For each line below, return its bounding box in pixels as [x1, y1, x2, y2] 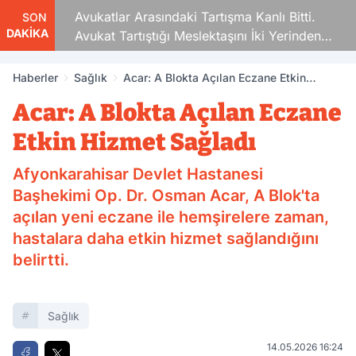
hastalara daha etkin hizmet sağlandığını [13, 229, 319, 248]
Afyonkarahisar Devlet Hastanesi [13, 164, 263, 184]
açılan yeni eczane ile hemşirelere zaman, [13, 207, 329, 226]
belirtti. [13, 250, 69, 269]
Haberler [13, 71, 58, 84]
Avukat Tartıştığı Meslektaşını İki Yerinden [68, 28, 314, 44]
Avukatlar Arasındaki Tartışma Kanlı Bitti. [68, 9, 308, 25]
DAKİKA [6, 26, 48, 40]
